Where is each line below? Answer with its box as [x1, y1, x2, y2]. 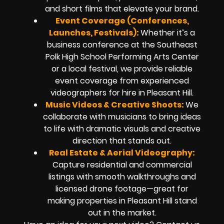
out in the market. [87, 206, 156, 218]
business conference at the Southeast [46, 38, 197, 50]
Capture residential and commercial [52, 158, 192, 170]
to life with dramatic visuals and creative [43, 122, 200, 134]
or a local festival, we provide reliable [51, 62, 192, 74]
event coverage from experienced [55, 74, 189, 86]
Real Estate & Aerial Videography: [49, 146, 195, 158]
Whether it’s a [140, 26, 195, 38]
